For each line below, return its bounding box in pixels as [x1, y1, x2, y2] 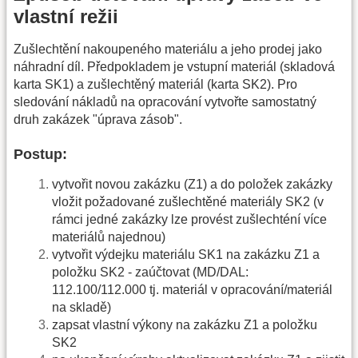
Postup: [14, 146, 67, 163]
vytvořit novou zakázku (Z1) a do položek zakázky [52, 177, 332, 192]
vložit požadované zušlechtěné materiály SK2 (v [52, 195, 324, 209]
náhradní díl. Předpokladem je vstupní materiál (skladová [14, 60, 335, 74]
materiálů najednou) [52, 230, 165, 245]
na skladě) [52, 300, 111, 315]
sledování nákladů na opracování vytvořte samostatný [14, 95, 316, 109]
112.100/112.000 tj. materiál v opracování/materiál [52, 283, 332, 297]
